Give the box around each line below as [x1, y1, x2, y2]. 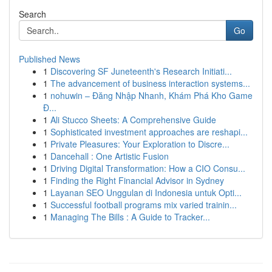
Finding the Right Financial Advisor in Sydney [50, 174, 224, 186]
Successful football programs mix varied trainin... [50, 199, 237, 211]
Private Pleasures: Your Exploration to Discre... [50, 138, 229, 150]
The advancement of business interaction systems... [50, 77, 250, 89]
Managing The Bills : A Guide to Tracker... [50, 211, 210, 223]
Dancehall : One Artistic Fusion [50, 150, 169, 162]
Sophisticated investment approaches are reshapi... [50, 126, 248, 138]
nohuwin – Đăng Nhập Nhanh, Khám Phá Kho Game [50, 89, 253, 101]
